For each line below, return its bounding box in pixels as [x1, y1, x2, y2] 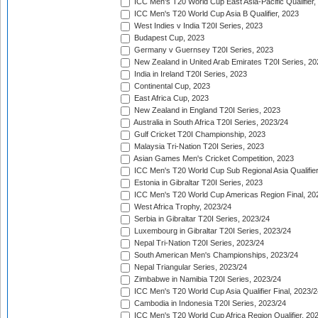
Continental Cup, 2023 [132, 82, 210, 91]
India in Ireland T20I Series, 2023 [132, 70, 247, 79]
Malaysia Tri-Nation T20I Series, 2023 [132, 142, 264, 151]
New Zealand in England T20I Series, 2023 [132, 106, 280, 115]
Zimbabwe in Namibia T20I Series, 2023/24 [132, 275, 281, 284]
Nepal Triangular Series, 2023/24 [132, 263, 247, 272]
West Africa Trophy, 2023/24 [132, 202, 231, 212]
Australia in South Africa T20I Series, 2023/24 [132, 118, 288, 127]
